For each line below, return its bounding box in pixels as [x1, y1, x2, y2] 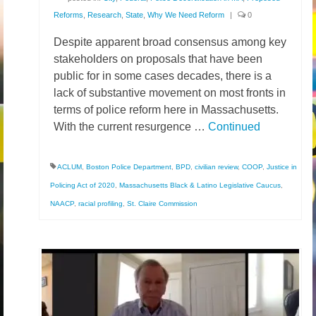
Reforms [54, 11, 83, 19]
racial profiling [78, 200, 123, 207]
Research [87, 11, 121, 19]
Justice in [267, 163, 297, 171]
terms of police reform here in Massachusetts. [54, 104, 279, 116]
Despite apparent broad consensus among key [54, 36, 286, 48]
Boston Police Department [86, 163, 171, 171]
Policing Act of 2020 [50, 181, 115, 189]
